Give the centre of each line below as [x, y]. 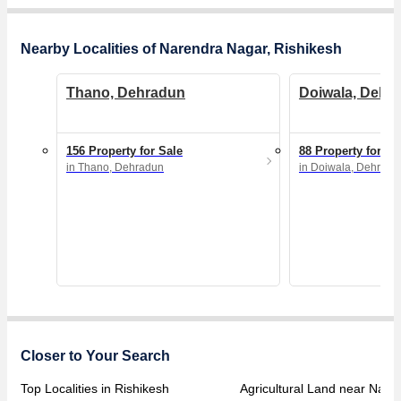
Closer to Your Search [95, 355]
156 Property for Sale [124, 150]
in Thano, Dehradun [115, 167]
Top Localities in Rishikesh [95, 388]
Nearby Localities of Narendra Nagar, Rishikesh [181, 48]
